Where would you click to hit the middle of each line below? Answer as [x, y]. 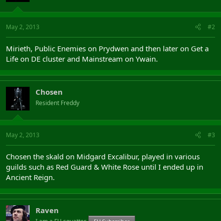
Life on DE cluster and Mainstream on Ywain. [82, 58]
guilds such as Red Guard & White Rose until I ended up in [105, 167]
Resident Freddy [57, 103]
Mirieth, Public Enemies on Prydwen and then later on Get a [107, 48]
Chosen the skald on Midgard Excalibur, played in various [103, 156]
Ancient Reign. [30, 177]
